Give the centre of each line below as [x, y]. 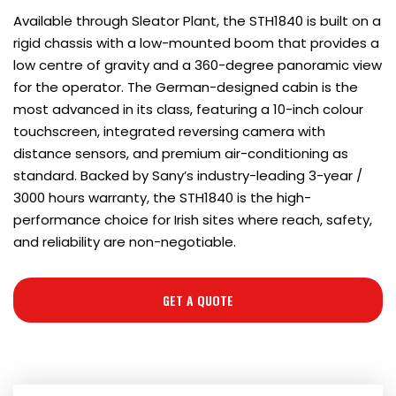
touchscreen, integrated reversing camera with [169, 132]
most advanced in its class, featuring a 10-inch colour [188, 110]
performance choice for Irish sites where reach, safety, [193, 220]
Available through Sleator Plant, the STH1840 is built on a [197, 21]
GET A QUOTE [198, 301]
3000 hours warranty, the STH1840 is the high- [162, 198]
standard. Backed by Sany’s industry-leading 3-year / [188, 176]
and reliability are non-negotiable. [125, 242]
